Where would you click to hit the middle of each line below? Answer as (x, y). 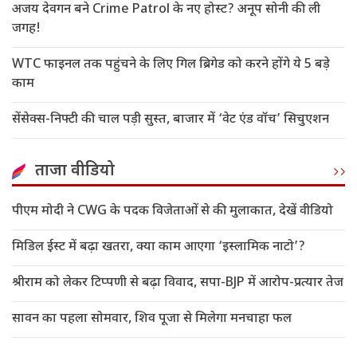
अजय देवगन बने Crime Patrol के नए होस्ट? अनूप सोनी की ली (166, 10)
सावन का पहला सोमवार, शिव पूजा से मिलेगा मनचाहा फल (152, 320)
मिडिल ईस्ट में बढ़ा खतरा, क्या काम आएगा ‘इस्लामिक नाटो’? (159, 248)
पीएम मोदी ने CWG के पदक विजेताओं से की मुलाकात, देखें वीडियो (173, 212)
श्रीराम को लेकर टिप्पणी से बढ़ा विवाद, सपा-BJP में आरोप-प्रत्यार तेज (178, 284)
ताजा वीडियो (75, 172)
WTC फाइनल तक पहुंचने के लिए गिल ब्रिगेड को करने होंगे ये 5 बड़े (171, 65)
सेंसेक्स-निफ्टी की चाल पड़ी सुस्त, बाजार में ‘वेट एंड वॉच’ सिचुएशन (171, 120)
